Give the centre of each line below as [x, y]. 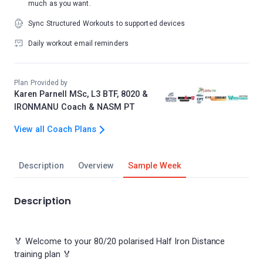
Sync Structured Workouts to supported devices [107, 23]
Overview [96, 166]
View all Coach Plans [55, 129]
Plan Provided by [41, 83]
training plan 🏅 [43, 254]
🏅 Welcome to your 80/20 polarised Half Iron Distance [120, 242]
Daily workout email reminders [78, 43]
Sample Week [154, 166]
